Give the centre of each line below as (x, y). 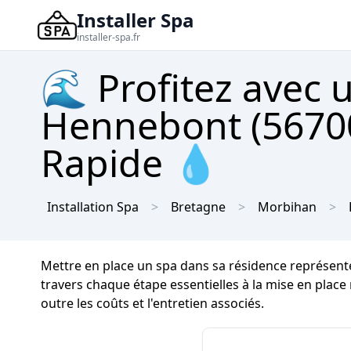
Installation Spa (93, 207)
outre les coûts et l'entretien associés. (152, 303)
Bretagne (198, 207)
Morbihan (287, 207)
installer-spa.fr (109, 37)
